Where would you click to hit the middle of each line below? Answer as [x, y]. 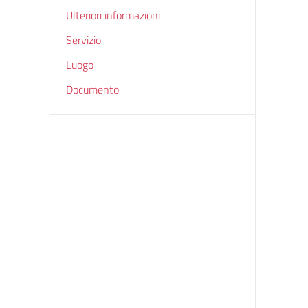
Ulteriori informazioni [113, 15]
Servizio [84, 40]
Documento [92, 89]
